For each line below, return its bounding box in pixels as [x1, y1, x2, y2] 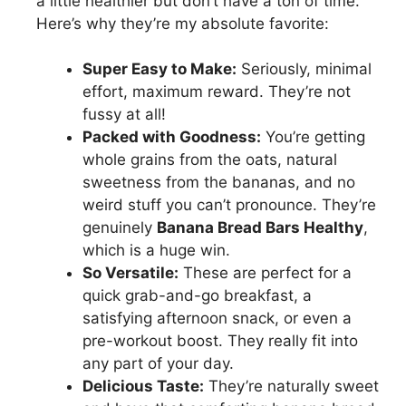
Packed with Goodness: [82, 128, 261, 147]
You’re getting [261, 128, 365, 147]
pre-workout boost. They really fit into [82, 332, 358, 351]
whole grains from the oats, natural [82, 150, 337, 169]
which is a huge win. [82, 241, 230, 260]
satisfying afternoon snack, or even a [82, 309, 352, 328]
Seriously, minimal [237, 60, 372, 79]
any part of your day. [82, 354, 234, 373]
